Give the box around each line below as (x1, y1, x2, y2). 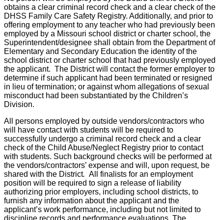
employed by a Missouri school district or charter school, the (4, 29, 211, 38)
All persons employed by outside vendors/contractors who (4, 117, 204, 126)
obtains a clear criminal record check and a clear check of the (4, 3, 216, 12)
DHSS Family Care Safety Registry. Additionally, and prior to (4, 12, 213, 21)
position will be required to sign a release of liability (4, 179, 181, 188)
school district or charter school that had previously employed (4, 56, 216, 65)
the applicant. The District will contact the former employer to (4, 65, 215, 74)
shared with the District (4, 170, 83, 179)
